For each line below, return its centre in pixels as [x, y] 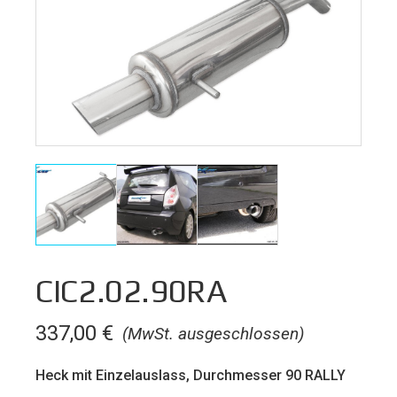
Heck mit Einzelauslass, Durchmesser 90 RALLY [191, 375]
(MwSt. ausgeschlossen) [213, 333]
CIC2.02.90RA [131, 291]
